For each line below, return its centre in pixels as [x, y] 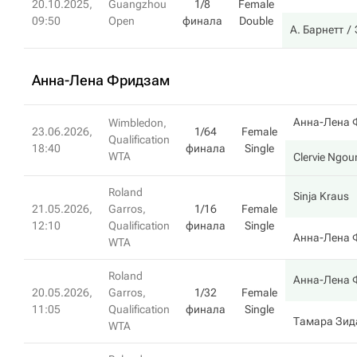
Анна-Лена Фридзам [101, 80]
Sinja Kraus [321, 196]
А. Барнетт [317, 29]
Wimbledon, [137, 123]
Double [256, 21]
